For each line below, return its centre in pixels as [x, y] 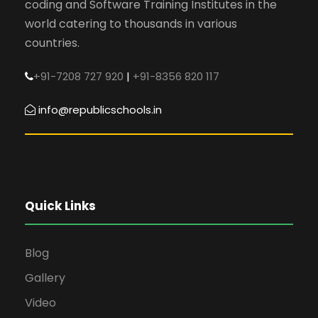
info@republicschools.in [100, 110]
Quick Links [60, 206]
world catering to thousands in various [131, 24]
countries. [52, 43]
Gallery [45, 278]
